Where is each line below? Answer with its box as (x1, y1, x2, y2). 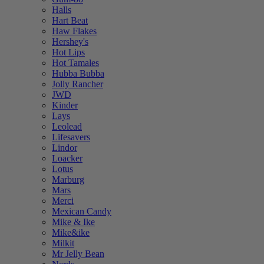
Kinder (52, 100, 78, 110)
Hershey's (52, 37, 88, 47)
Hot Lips (52, 47, 85, 57)
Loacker (52, 153, 82, 163)
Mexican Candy (52, 206, 111, 216)
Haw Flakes (52, 26, 97, 36)
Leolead (52, 121, 82, 131)
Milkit (52, 238, 74, 248)
